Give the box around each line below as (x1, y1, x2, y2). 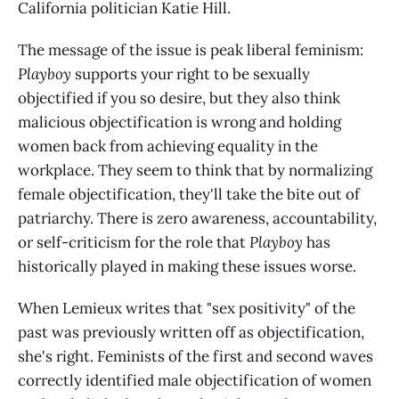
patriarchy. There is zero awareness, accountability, (18, 208, 377, 228)
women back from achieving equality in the (18, 135, 318, 156)
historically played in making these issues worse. (18, 256, 356, 276)
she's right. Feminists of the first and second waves (18, 346, 373, 366)
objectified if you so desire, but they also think (18, 87, 340, 108)
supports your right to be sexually (71, 63, 310, 84)
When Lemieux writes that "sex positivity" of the (18, 297, 355, 318)
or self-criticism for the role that (18, 232, 249, 252)
